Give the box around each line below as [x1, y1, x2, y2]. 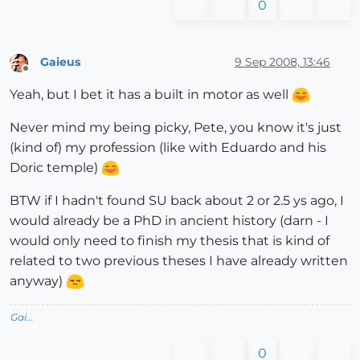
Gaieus [40, 55, 80, 70]
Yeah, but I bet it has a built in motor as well [10, 86, 292, 102]
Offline [25, 68, 56, 81]
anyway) [10, 272, 66, 288]
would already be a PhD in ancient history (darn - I [10, 212, 329, 228]
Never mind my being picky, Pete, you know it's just [10, 119, 342, 135]
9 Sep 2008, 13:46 [235, 55, 330, 70]
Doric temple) [10, 159, 101, 175]
